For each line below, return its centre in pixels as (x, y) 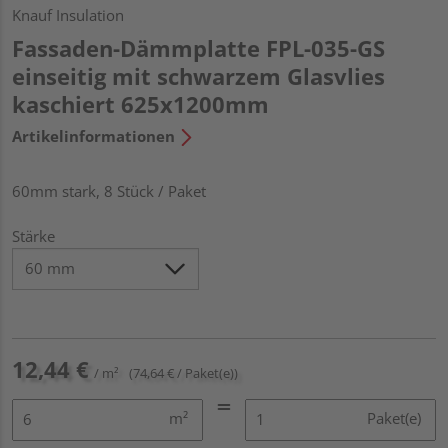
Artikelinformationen (93, 135)
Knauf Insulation (68, 14)
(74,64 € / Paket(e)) (183, 372)
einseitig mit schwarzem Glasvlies (198, 75)
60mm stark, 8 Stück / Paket (109, 190)
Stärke (33, 235)
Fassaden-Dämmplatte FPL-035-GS (198, 47)
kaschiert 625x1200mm (140, 103)
